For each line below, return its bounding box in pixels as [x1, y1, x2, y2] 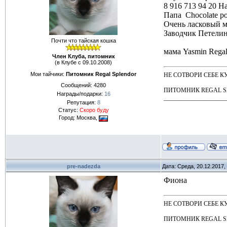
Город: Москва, [59, 115, 99, 121]
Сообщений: [61, 82, 94, 89]
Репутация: [66, 99, 97, 106]
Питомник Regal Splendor [66, 70, 136, 77]
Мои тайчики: [30, 70, 66, 77]
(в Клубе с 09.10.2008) [55, 59, 112, 65]
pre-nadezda [66, 163, 100, 169]
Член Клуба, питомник [52, 53, 115, 59]
